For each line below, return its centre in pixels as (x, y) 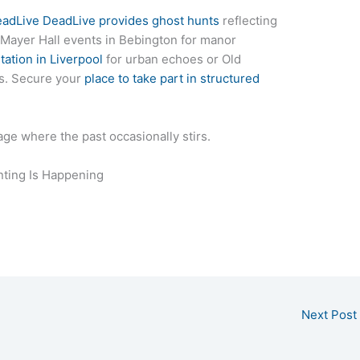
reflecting (249, 20)
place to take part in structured (172, 78)
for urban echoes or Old (172, 59)
